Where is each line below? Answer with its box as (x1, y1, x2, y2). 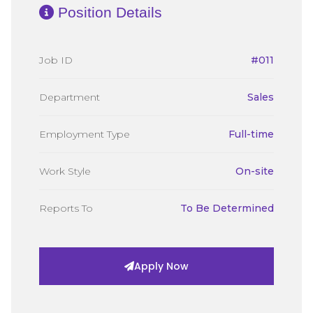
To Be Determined (180, 202, 274, 214)
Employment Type (39, 128, 130, 140)
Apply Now (134, 259, 189, 273)
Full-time (228, 128, 274, 140)
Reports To (39, 202, 93, 214)
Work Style (39, 165, 91, 177)
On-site (235, 165, 274, 177)
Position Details (54, 4, 162, 20)
